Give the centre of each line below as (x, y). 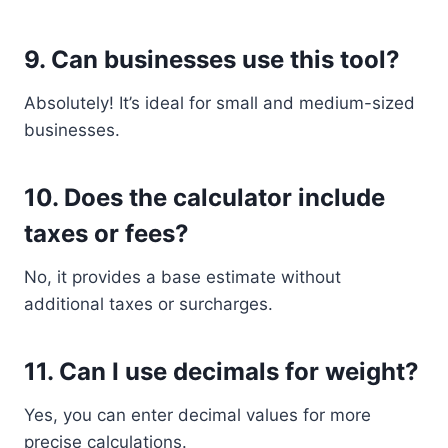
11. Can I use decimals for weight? (221, 371)
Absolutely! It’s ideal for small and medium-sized (219, 103)
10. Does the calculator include (204, 197)
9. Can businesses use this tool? (212, 59)
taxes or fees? (106, 233)
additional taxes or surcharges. (148, 304)
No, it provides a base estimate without (182, 277)
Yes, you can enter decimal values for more (197, 415)
